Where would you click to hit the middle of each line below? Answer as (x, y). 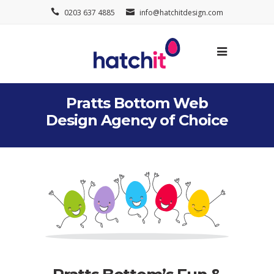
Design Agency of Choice (137, 120)
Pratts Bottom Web (137, 103)
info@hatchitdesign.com (181, 12)
